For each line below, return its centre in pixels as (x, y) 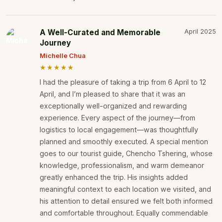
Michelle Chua (63, 56)
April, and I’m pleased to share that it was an (112, 94)
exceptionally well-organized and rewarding (113, 106)
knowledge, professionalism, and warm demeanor (122, 166)
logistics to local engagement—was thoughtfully (119, 130)
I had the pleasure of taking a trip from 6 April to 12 (123, 82)
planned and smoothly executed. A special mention (124, 142)
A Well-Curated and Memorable (100, 33)
